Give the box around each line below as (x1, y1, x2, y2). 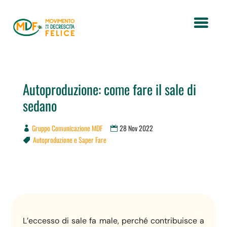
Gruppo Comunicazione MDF (31, 123, 102, 133)
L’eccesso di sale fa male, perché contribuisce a (23, 215, 204, 226)
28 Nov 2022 (119, 123, 153, 133)
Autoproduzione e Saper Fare (32, 134, 106, 145)
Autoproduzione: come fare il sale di (22, 79, 196, 99)
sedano (22, 95, 57, 116)
